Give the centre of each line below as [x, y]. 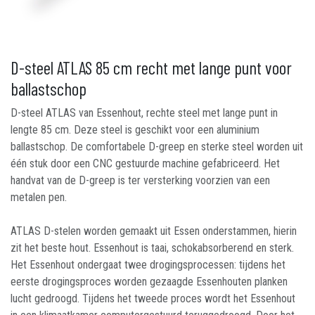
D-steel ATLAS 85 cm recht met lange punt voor [151, 67]
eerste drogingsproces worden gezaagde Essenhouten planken [149, 282]
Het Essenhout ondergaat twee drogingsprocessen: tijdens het [148, 265]
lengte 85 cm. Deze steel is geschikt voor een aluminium [135, 130]
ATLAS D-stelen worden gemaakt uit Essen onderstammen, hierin [154, 231]
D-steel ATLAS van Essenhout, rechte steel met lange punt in [144, 113]
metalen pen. [39, 197]
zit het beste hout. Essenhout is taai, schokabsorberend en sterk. [152, 248]
